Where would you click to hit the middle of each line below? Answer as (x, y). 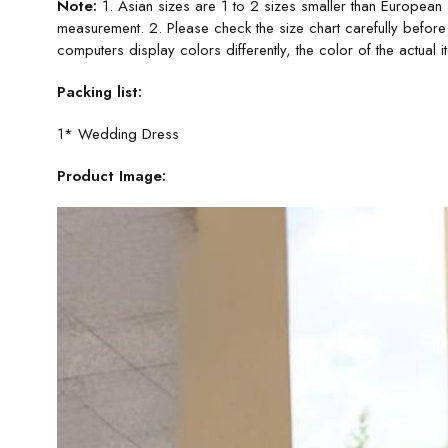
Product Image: (111, 176)
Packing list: (99, 92)
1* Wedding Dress (118, 134)
